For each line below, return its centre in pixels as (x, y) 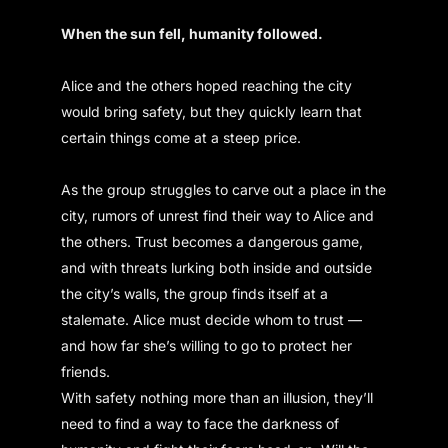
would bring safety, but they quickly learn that (212, 111)
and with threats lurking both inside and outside (217, 267)
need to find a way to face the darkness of (200, 423)
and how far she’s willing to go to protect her (207, 345)
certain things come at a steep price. (181, 137)
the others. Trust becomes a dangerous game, (212, 241)
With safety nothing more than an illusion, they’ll (217, 397)
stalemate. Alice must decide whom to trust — (212, 319)
